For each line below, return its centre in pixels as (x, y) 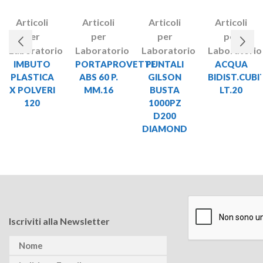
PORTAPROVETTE (116, 64)
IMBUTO (32, 64)
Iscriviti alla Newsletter (59, 221)
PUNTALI (165, 64)
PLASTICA (32, 77)
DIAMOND (165, 128)
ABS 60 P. (98, 77)
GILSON (165, 77)
